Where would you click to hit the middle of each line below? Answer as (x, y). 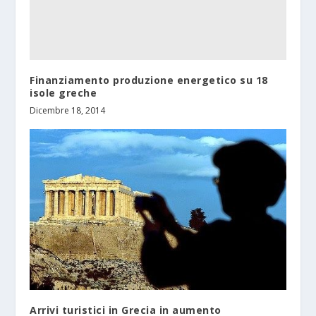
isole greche (63, 92)
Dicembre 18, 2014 (68, 110)
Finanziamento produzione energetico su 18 (149, 80)
